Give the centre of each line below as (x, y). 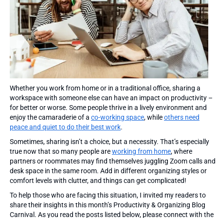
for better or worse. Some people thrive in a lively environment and (108, 107)
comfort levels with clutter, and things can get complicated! (98, 180)
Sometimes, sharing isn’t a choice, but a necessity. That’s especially (109, 141)
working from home (141, 151)
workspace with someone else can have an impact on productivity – (111, 98)
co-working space (118, 117)
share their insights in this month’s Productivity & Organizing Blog (108, 205)
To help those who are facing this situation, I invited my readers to (108, 195)
